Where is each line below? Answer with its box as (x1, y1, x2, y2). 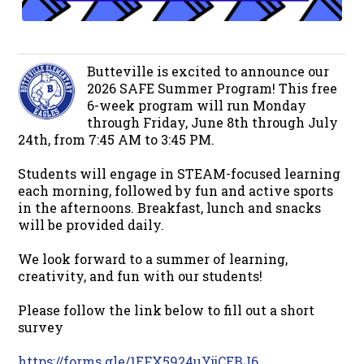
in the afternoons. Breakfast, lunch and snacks (18, 198, 322, 216)
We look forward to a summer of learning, (18, 249, 288, 267)
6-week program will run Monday (87, 96, 307, 114)
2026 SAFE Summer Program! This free (87, 79, 338, 97)
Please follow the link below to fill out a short (18, 301, 315, 318)
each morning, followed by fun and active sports (18, 181, 334, 199)
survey (18, 318, 64, 336)
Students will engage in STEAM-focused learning (18, 164, 341, 182)
